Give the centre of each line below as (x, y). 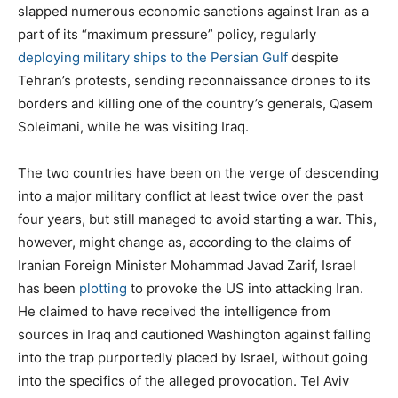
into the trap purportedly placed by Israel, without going (193, 357)
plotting (103, 288)
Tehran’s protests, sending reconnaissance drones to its (194, 80)
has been (48, 288)
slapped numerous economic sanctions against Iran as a (193, 11)
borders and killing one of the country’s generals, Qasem (195, 103)
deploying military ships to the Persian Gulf (153, 57)
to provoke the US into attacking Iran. (245, 288)
